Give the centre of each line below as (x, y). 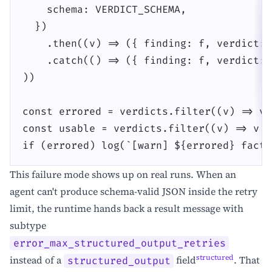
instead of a (37, 260)
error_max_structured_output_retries (119, 243)
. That (247, 260)
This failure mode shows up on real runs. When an (123, 175)
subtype (28, 226)
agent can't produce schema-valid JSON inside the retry (134, 192)
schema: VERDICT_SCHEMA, (104, 9)
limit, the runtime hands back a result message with (127, 209)
